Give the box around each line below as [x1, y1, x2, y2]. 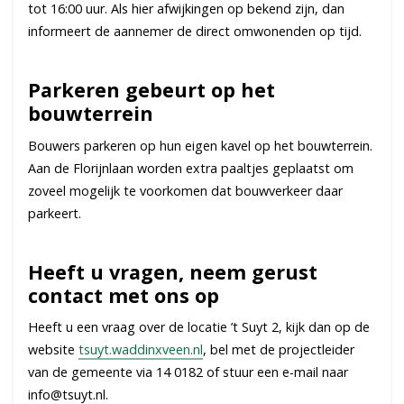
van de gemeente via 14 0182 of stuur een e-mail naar [28, 363, 348, 381]
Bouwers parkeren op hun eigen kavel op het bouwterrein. [28, 136, 372, 154]
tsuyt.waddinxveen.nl [78, 341, 203, 359]
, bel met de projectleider [203, 341, 354, 359]
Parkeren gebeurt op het [28, 77, 275, 104]
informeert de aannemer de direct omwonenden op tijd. [28, 23, 362, 41]
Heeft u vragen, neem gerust [28, 258, 317, 285]
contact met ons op [28, 281, 219, 308]
